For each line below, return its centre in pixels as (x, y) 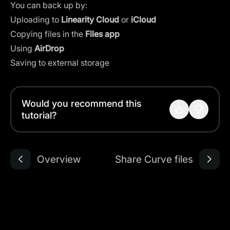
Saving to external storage (60, 63)
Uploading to (36, 20)
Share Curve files (154, 159)
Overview (59, 159)
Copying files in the (48, 34)
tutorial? (39, 115)
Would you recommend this (82, 103)
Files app (102, 34)
